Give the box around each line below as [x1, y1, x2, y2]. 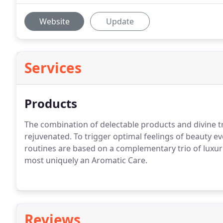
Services [24, 58, 82, 77]
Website [39, 16, 70, 27]
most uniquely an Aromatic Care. [24, 155, 147, 166]
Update [106, 16, 134, 27]
